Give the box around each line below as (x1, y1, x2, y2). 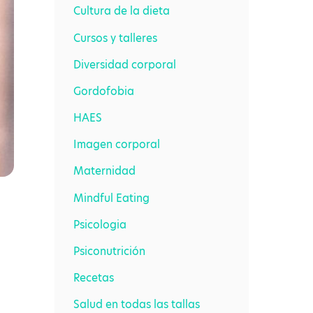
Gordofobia (73, 83, 135, 99)
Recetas (73, 270, 115, 285)
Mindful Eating (73, 190, 150, 205)
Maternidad (73, 163, 136, 179)
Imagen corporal (73, 137, 161, 152)
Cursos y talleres (73, 30, 158, 45)
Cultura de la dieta (73, 3, 170, 19)
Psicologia (73, 217, 127, 232)
